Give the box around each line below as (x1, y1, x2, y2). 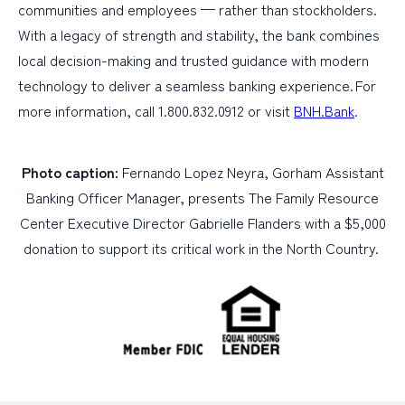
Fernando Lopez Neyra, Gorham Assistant (118, 161, 384, 184)
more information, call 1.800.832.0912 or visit (18, 99, 295, 122)
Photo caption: (21, 161, 118, 184)
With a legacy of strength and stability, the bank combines (18, 24, 381, 46)
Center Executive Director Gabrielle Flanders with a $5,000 (19, 212, 386, 234)
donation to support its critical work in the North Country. (23, 237, 382, 259)
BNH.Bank (294, 99, 355, 122)
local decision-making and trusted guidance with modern (18, 49, 370, 71)
